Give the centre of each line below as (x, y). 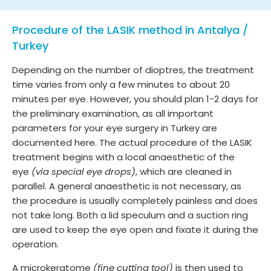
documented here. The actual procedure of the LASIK (132, 142)
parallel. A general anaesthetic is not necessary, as (127, 186)
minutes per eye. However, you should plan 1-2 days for (135, 99)
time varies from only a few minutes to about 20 (121, 84)
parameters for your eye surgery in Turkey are (115, 128)
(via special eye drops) (83, 171)
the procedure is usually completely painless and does (135, 200)
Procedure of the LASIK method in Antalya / (130, 30)
